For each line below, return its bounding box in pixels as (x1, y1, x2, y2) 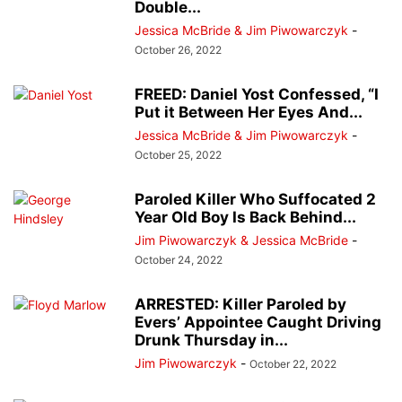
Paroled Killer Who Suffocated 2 (135, 190, 376, 209)
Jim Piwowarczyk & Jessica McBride (135, 232, 348, 249)
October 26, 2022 (135, 43, 222, 57)
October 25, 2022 (135, 148, 222, 162)
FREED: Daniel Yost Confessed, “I (135, 85, 379, 104)
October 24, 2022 (135, 253, 223, 267)
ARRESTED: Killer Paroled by (135, 295, 346, 314)
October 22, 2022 (249, 357, 336, 371)
